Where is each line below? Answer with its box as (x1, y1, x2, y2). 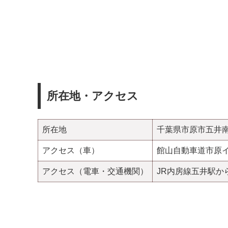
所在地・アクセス (47, 90, 138, 103)
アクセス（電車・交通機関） (42, 166, 148, 176)
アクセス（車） (42, 146, 99, 155)
